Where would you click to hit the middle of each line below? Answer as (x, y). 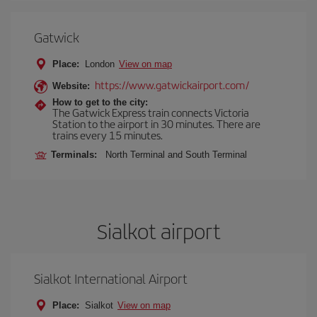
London (100, 64)
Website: (71, 86)
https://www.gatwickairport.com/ (172, 85)
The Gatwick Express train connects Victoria (151, 112)
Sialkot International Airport (111, 278)
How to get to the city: (100, 102)
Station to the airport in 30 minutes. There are (156, 123)
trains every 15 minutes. (108, 135)
